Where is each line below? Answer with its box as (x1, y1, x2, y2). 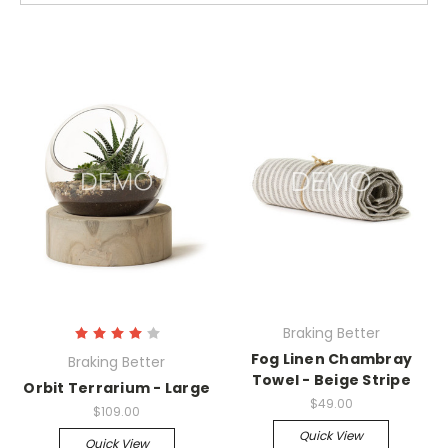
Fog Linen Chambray (250, 349, 412, 370)
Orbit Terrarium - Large (23, 378, 211, 399)
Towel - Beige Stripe (251, 370, 411, 391)
